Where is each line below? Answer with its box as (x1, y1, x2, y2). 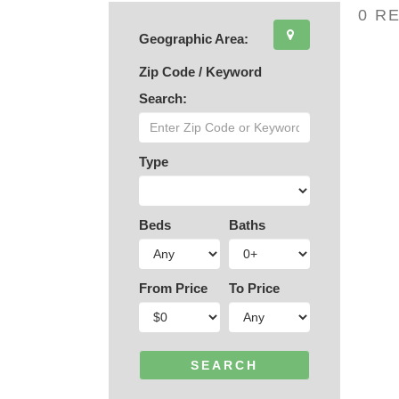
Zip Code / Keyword (138, 64, 262, 79)
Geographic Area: (138, 31, 248, 46)
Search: (138, 91, 187, 106)
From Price (138, 281, 208, 296)
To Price (228, 281, 280, 296)
